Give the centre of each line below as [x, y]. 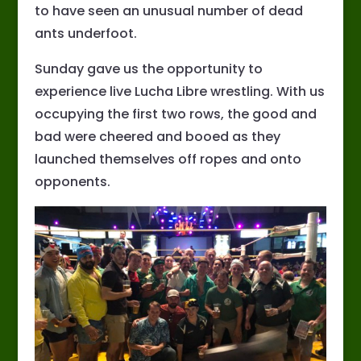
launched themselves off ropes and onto [168, 160]
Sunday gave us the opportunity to [148, 69]
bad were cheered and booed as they [157, 137]
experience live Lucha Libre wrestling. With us [179, 92]
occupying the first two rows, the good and [175, 114]
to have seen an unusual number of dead [168, 11]
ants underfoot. [85, 34]
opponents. [72, 182]
